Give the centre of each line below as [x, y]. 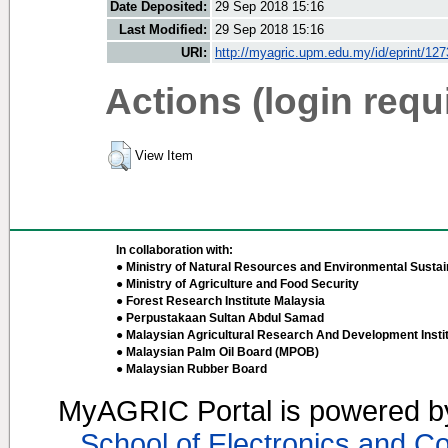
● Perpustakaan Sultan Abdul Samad [220, 318]
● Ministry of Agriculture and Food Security [237, 284]
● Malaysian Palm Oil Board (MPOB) [217, 352]
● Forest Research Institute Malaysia [220, 301]
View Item [164, 156]
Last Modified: [163, 30]
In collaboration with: [174, 250]
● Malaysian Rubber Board [191, 369]
